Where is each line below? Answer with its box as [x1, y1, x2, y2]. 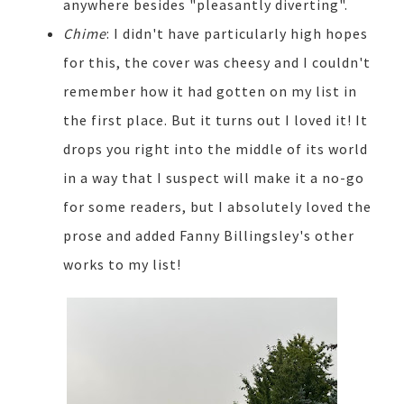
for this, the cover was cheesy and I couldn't [63, 53, 371, 72]
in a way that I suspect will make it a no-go [63, 169, 364, 188]
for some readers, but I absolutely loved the [63, 197, 372, 216]
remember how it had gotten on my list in [63, 82, 357, 101]
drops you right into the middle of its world [63, 140, 368, 159]
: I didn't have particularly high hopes [106, 24, 368, 43]
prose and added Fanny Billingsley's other [63, 226, 354, 245]
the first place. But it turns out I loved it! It [63, 111, 368, 130]
